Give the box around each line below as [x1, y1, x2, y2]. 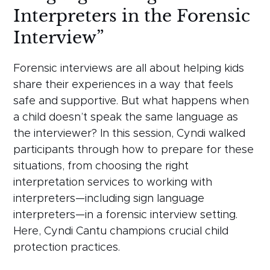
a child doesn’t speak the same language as [13, 111, 239, 123]
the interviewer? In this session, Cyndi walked [13, 128, 246, 139]
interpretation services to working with [13, 177, 213, 188]
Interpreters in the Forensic [13, 5, 251, 27]
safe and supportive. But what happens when [13, 95, 250, 107]
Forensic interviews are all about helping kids [13, 63, 245, 74]
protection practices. [13, 242, 121, 253]
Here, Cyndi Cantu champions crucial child [13, 225, 229, 237]
